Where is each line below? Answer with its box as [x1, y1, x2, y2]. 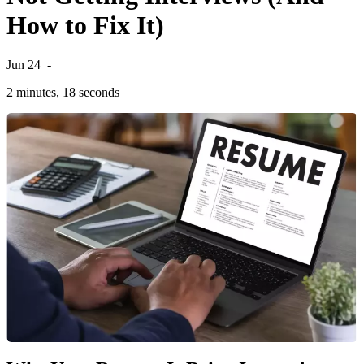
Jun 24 [6, 58, 41, 72]
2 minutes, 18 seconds [6, 85, 119, 100]
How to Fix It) [6, 10, 164, 40]
